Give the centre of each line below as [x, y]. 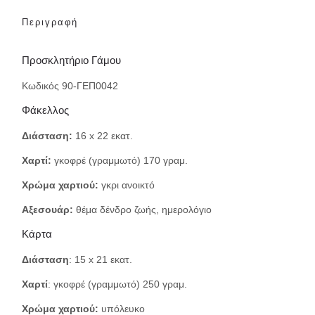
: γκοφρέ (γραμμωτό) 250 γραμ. [117, 284]
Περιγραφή [50, 22]
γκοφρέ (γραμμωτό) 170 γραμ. [120, 160]
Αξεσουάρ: [47, 209]
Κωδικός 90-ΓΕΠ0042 [70, 85]
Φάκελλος [45, 110]
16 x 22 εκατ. [103, 135]
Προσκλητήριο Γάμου [71, 60]
